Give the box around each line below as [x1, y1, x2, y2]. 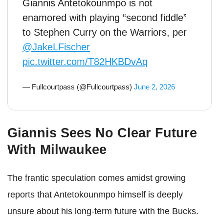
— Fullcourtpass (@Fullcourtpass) [22, 83, 134, 91]
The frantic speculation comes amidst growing [7, 173, 186, 183]
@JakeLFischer [22, 42, 90, 52]
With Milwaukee [7, 142, 107, 157]
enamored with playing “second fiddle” [22, 12, 187, 23]
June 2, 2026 [134, 83, 175, 91]
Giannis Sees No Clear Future [7, 126, 197, 140]
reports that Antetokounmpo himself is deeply [7, 190, 183, 199]
